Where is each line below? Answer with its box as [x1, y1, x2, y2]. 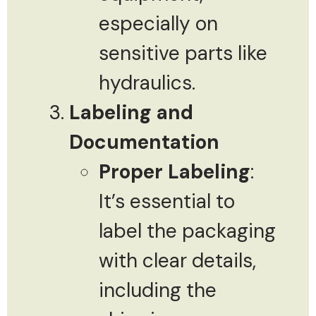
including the [99, 276, 217, 303]
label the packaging [99, 217, 276, 244]
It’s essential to [99, 188, 235, 214]
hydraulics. [99, 69, 195, 96]
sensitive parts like [99, 39, 267, 66]
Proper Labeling [99, 158, 250, 185]
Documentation [69, 128, 219, 155]
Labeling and [69, 99, 193, 126]
